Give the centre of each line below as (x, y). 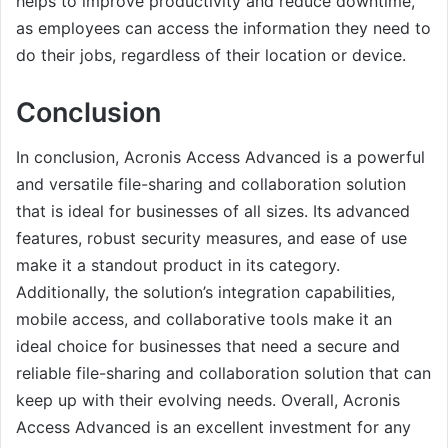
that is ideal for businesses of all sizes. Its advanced (213, 211)
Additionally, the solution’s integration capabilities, (205, 292)
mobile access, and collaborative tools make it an (204, 319)
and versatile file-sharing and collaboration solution (211, 184)
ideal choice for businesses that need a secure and (208, 346)
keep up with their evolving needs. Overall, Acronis (208, 400)
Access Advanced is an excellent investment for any (213, 427)
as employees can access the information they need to (223, 27)
